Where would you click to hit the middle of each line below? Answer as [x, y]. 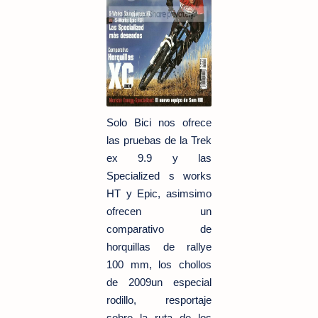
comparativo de [159, 229]
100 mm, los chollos [159, 264]
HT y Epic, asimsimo [159, 193]
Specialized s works [159, 176]
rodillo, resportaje [159, 300]
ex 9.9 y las [159, 158]
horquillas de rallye [159, 247]
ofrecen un [159, 211]
